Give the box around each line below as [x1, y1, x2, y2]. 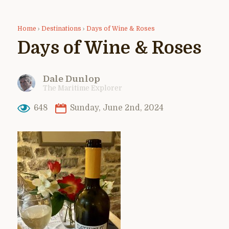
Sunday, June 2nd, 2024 [67, 103, 164, 113]
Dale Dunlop [43, 74, 100, 84]
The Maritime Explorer [43, 84, 122, 92]
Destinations [41, 25, 81, 32]
